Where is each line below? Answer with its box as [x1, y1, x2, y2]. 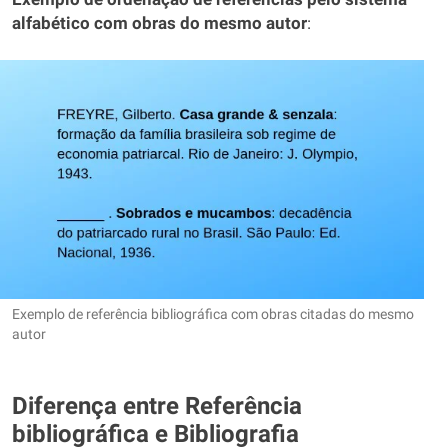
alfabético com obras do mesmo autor [12, 14, 307, 34]
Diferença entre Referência [12, 391, 302, 420]
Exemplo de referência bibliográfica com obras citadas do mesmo [12, 305, 414, 322]
